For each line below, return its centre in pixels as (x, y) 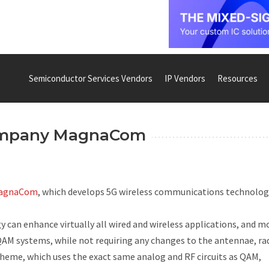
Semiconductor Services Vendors (91, 78)
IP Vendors (185, 78)
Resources (237, 78)
